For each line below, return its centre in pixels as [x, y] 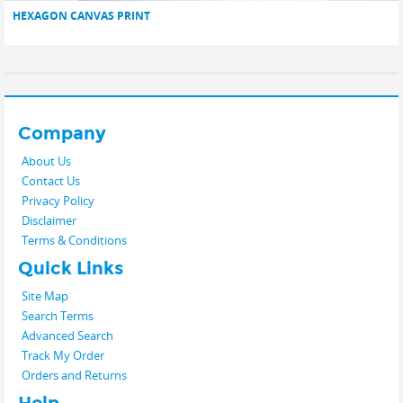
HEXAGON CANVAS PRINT [81, 15]
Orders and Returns [74, 375]
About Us [46, 161]
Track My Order [63, 355]
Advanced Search [67, 335]
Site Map [45, 296]
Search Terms [58, 315]
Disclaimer [49, 220]
